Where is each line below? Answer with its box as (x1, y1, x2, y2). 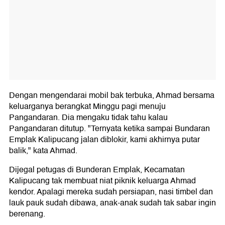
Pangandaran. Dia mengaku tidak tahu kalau (9, 110, 168, 124)
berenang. (9, 207, 45, 220)
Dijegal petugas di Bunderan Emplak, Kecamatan (9, 163, 185, 176)
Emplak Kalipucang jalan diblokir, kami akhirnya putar (9, 133, 200, 146)
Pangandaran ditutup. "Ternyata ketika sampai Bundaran (9, 122, 210, 135)
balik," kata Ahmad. (9, 144, 77, 157)
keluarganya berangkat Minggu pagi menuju (9, 99, 166, 113)
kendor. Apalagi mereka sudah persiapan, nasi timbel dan (9, 185, 213, 198)
